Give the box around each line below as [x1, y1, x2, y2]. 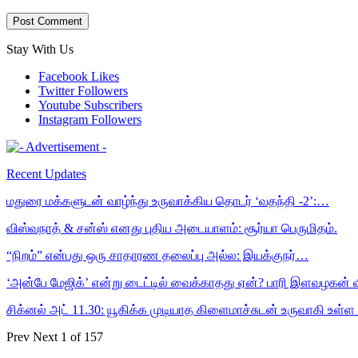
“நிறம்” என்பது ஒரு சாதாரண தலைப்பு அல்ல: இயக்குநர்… [6, 248, 308, 262]
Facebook [38, 69, 88, 83]
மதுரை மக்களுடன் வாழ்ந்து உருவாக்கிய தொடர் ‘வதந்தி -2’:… [6, 193, 329, 208]
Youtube [38, 97, 81, 112]
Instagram [38, 112, 88, 126]
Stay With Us [6, 42, 74, 56]
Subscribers [84, 97, 142, 112]
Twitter [38, 83, 74, 97]
